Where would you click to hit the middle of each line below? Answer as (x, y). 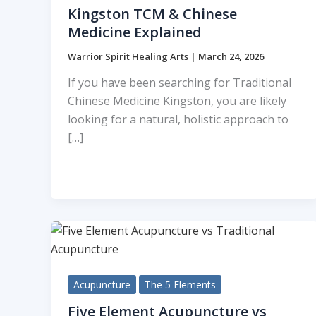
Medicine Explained (135, 32)
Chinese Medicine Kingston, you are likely (177, 101)
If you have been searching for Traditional (180, 83)
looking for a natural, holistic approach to (178, 120)
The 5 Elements (180, 285)
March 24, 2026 (231, 56)
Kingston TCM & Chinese (152, 13)
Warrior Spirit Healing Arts (129, 56)
